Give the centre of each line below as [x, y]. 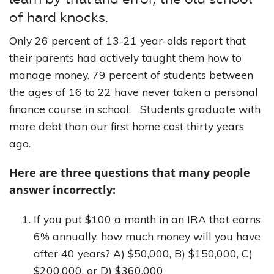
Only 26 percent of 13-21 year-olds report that [128, 41]
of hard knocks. [59, 18]
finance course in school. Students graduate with [135, 109]
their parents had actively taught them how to [125, 58]
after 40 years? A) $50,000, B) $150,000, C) [143, 254]
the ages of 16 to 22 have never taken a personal [134, 92]
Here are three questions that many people [130, 173]
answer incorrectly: [62, 190]
